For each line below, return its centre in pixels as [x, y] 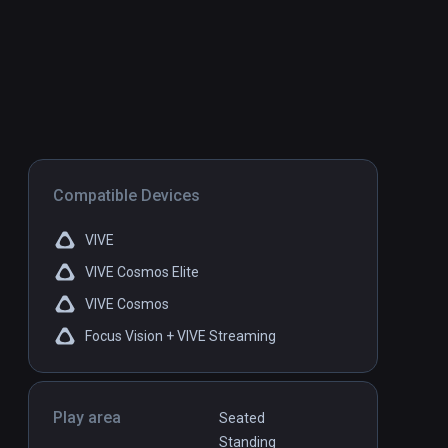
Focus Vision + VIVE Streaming [180, 336]
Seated [242, 418]
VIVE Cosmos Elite [142, 272]
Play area [87, 418]
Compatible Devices [126, 196]
